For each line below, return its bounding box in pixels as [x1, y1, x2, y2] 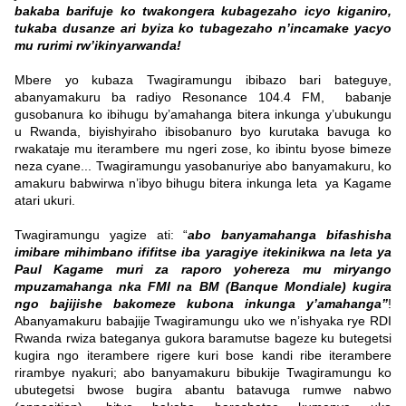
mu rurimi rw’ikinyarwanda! [14, 38, 181, 53]
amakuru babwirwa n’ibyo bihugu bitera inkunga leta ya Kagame [14, 176, 391, 191]
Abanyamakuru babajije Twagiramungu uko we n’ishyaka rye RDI [14, 314, 391, 329]
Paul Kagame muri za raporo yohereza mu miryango [14, 262, 391, 277]
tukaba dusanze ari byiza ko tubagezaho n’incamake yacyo [14, 21, 391, 36]
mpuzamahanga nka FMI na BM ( [14, 279, 230, 295]
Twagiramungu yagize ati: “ [14, 227, 188, 243]
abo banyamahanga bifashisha [188, 227, 392, 243]
